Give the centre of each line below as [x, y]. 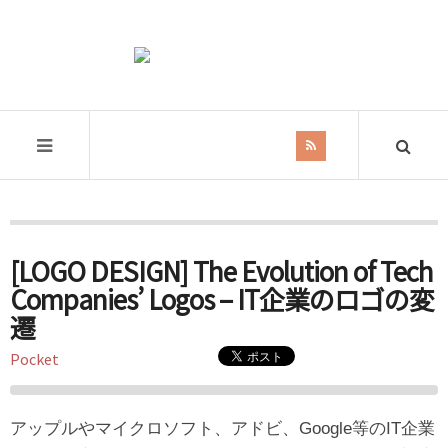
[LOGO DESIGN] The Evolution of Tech [221, 270]
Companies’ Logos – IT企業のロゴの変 [222, 298]
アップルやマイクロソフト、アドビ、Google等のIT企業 [222, 428]
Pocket [34, 359]
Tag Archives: [49, 248]
